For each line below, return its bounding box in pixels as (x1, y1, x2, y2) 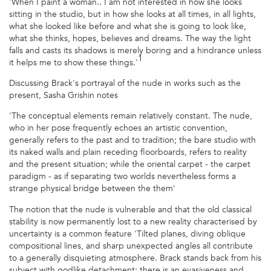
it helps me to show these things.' (9, 57, 138, 68)
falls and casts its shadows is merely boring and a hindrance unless (9, 45, 261, 56)
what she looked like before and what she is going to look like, (9, 21, 246, 31)
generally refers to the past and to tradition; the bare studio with (9, 135, 256, 146)
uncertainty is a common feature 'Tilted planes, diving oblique (9, 228, 246, 239)
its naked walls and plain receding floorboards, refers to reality (9, 147, 247, 158)
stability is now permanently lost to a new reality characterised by (9, 216, 257, 227)
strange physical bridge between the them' (9, 183, 175, 194)
